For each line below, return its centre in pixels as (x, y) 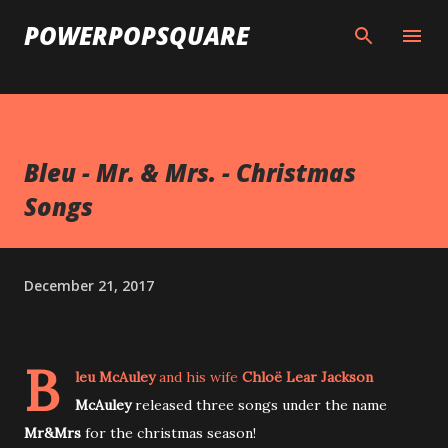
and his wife (198, 377)
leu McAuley (115, 377)
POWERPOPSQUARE (136, 35)
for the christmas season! (168, 433)
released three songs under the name (259, 405)
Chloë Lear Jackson (307, 377)
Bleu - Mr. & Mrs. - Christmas (190, 172)
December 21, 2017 (89, 285)
